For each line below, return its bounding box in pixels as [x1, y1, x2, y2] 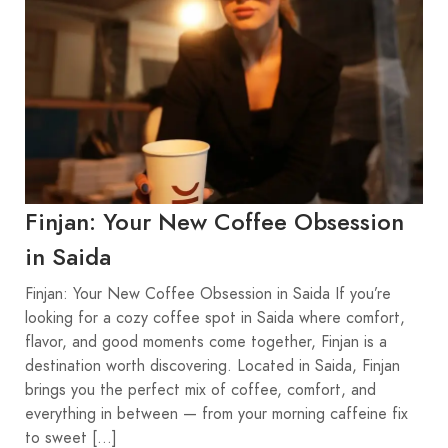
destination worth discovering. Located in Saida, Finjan [25, 354, 400, 377]
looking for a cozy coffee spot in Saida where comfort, [25, 306, 405, 329]
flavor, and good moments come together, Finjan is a [25, 330, 387, 353]
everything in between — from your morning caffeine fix [25, 402, 408, 425]
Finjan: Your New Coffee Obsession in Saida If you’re [25, 282, 391, 305]
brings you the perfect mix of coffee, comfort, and [25, 378, 376, 401]
